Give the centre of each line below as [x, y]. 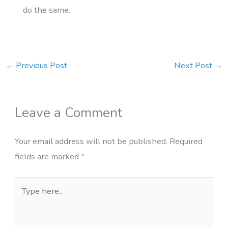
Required [186, 141]
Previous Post [40, 65]
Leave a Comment [68, 113]
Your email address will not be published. [91, 141]
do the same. [47, 10]
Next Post [194, 65]
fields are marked [48, 157]
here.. [24, 199]
